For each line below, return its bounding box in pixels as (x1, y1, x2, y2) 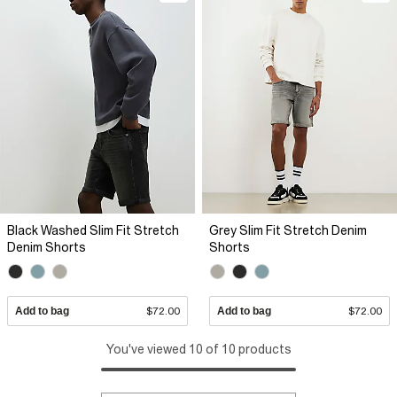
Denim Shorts (7, 240, 86, 254)
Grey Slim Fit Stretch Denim (209, 223, 367, 237)
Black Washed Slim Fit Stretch (7, 223, 179, 237)
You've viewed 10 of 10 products (105, 342, 292, 357)
